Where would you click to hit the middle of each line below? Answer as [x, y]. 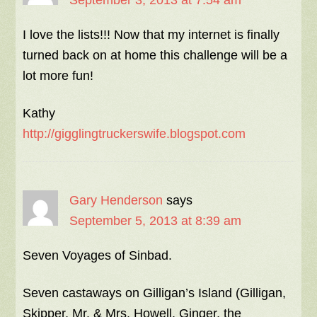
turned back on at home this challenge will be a [155, 55]
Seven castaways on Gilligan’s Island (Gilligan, [155, 293]
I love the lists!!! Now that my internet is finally [151, 35]
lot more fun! [58, 76]
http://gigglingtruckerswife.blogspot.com [134, 134]
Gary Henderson [116, 200]
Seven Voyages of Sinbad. [98, 255]
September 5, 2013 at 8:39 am [156, 221]
